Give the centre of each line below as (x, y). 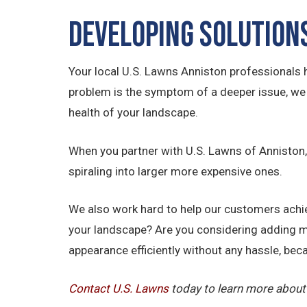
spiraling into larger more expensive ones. (176, 171)
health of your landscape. (134, 113)
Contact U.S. (101, 288)
